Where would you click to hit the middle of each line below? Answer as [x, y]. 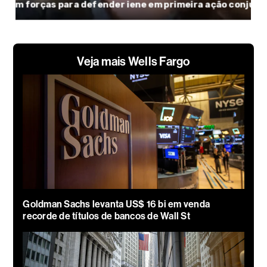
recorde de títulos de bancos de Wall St [106, 216]
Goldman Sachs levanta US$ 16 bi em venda [116, 204]
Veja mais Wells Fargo [133, 61]
